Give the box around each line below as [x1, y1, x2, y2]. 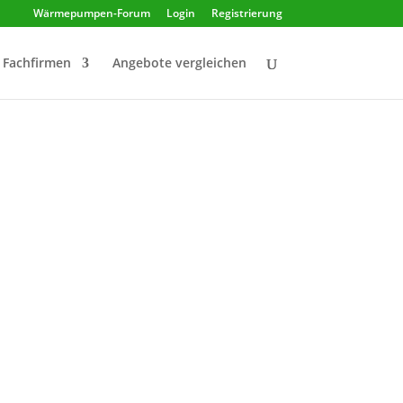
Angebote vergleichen [112, 54, 246, 71]
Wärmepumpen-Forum [32, 5, 150, 21]
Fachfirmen [2, 54, 71, 71]
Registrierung [210, 5, 282, 21]
